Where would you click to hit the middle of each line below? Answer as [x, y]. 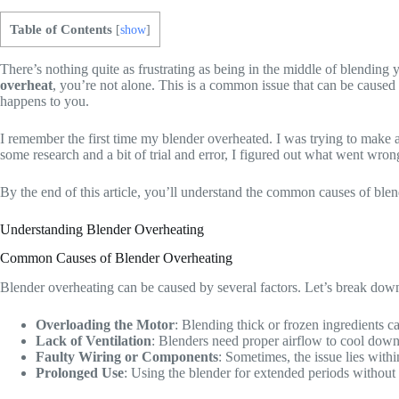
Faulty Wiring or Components [127, 357]
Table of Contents [61, 29]
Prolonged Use [80, 373]
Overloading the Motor [105, 325]
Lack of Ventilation [94, 341]
